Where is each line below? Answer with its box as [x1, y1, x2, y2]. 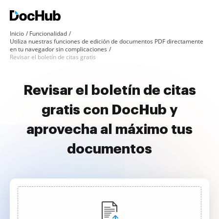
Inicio [10, 29, 24, 38]
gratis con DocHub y [42, 103, 177, 117]
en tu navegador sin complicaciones [10, 45, 107, 53]
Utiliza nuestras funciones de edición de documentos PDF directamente [10, 37, 203, 45]
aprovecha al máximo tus [26, 123, 193, 136]
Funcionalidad [29, 29, 67, 38]
